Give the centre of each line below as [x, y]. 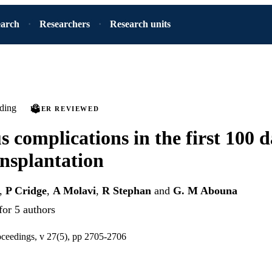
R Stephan [127, 191]
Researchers [65, 24]
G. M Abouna [205, 191]
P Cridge [26, 191]
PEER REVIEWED [65, 109]
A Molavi [74, 191]
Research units [140, 24]
